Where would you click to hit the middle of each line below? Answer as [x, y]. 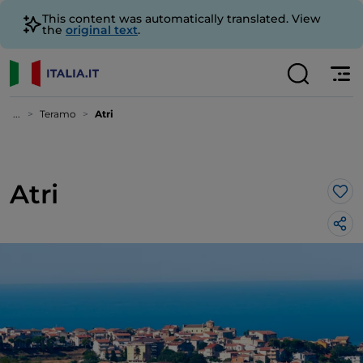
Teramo [58, 114]
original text [102, 30]
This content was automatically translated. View [181, 19]
